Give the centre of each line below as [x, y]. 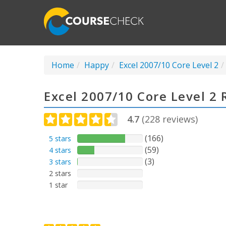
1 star [58, 185]
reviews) [179, 119]
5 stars [60, 138]
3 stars [60, 162]
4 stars [60, 150]
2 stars [60, 173]
